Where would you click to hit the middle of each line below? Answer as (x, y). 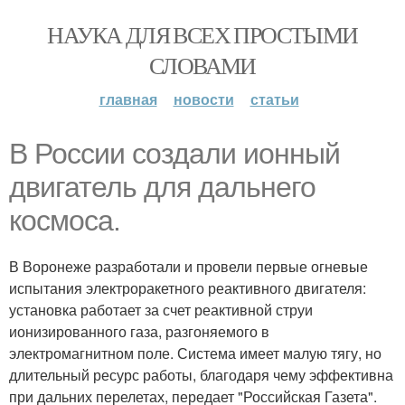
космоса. (65, 221)
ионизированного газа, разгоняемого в (139, 331)
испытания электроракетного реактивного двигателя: (188, 288)
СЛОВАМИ (202, 65)
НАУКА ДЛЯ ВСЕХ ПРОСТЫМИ (202, 34)
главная (128, 99)
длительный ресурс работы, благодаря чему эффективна (201, 375)
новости (203, 99)
